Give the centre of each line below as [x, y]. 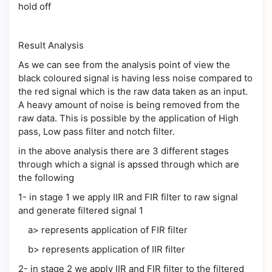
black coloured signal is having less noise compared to [135, 78]
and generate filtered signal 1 [81, 210]
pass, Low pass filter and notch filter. [98, 131]
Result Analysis [51, 45]
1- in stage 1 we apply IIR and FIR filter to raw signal [128, 197]
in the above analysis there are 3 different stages [124, 151]
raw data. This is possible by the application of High [128, 118]
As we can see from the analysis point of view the [124, 65]
